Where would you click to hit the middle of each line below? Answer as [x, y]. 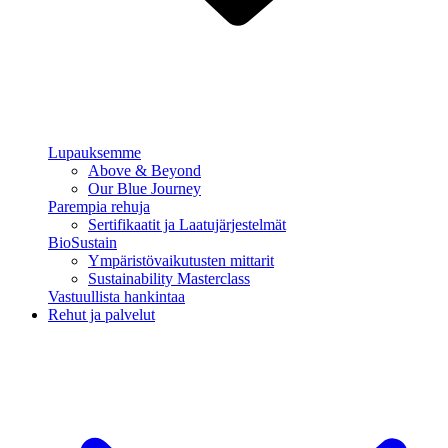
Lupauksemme [94, 152]
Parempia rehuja [99, 206]
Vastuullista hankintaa [116, 296]
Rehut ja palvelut [101, 314]
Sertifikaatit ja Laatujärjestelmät [187, 224]
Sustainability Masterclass [169, 278]
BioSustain [82, 242]
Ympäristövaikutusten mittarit [181, 260]
